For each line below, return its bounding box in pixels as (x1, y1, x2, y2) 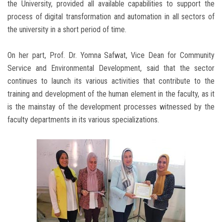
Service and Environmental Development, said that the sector (7, 63, 215, 73)
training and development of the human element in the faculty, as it (7, 89, 215, 99)
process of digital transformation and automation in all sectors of (7, 12, 215, 22)
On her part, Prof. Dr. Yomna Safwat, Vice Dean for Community (7, 51, 215, 60)
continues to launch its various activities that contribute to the (7, 76, 215, 86)
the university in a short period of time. (7, 25, 126, 35)
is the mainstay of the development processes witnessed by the (7, 102, 215, 112)
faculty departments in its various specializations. (7, 115, 159, 125)
